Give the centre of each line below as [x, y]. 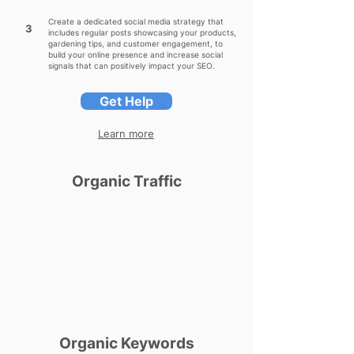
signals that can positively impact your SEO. [132, 66]
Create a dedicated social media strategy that [136, 21]
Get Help [126, 101]
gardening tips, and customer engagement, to [136, 43]
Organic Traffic [126, 181]
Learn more [126, 134]
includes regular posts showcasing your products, [142, 32]
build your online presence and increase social [136, 55]
